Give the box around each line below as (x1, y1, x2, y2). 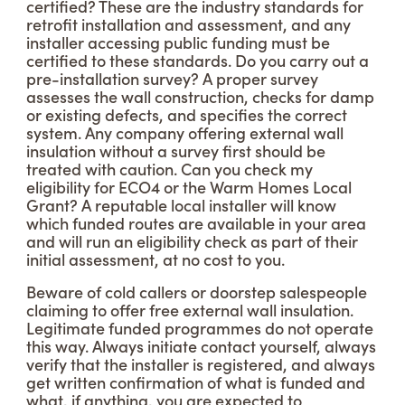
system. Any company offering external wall (26, 121, 344, 144)
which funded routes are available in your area (26, 212, 366, 234)
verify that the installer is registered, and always (26, 353, 375, 375)
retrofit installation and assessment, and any (26, 13, 351, 35)
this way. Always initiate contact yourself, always (26, 334, 376, 357)
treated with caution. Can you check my (26, 157, 313, 180)
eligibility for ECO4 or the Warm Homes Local (26, 175, 352, 198)
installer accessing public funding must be (26, 31, 330, 53)
